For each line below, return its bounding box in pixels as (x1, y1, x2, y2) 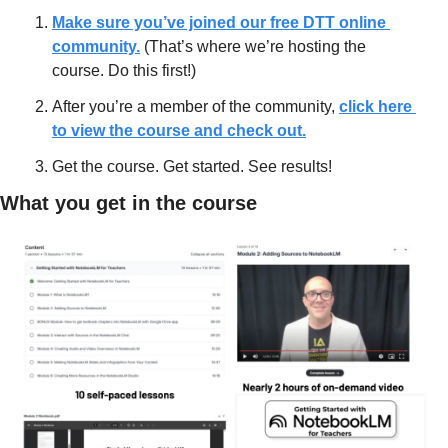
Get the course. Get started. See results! (52, 158, 332, 176)
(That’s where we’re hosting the (140, 38, 366, 56)
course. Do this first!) (52, 62, 196, 80)
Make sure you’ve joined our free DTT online (52, 14, 386, 32)
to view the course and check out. (52, 122, 306, 140)
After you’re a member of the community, (52, 98, 339, 116)
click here (339, 98, 412, 116)
